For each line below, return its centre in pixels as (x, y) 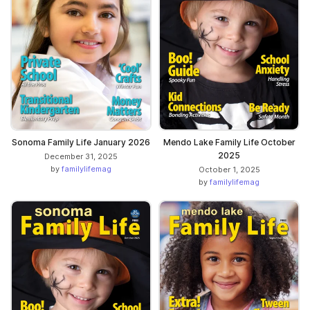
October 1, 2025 (229, 170)
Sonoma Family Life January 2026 (81, 143)
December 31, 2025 (81, 157)
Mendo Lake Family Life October (229, 143)
